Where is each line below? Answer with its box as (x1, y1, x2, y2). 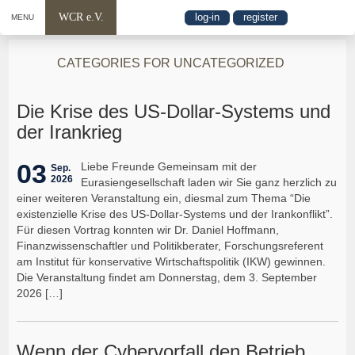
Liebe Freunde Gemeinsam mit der (81, 159, 258, 173)
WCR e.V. (58, 11, 104, 23)
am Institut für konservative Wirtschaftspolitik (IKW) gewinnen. (17, 254, 326, 268)
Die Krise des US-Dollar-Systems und (17, 100, 331, 122)
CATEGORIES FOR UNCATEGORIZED (57, 55, 285, 70)
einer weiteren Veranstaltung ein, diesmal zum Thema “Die (17, 191, 311, 204)
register (242, 11, 277, 24)
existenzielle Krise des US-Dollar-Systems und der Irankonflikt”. (17, 207, 334, 220)
